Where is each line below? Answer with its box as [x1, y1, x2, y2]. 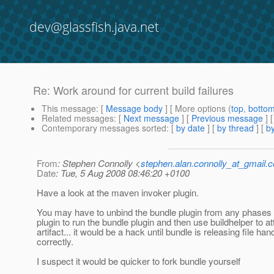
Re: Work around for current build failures [33, 82, 234, 98]
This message [42, 102, 96, 115]
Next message [124, 112, 179, 125]
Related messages [42, 112, 114, 125]
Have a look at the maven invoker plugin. [37, 186, 199, 199]
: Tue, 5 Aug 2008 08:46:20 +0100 [56, 166, 190, 180]
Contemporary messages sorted [42, 122, 166, 135]
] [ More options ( [163, 102, 231, 115]
